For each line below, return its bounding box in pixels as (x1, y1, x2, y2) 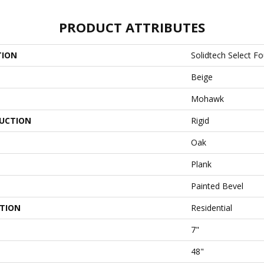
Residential (191, 202, 232, 213)
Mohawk (191, 93, 224, 104)
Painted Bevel (191, 180, 243, 192)
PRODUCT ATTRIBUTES (59, 18, 205, 36)
